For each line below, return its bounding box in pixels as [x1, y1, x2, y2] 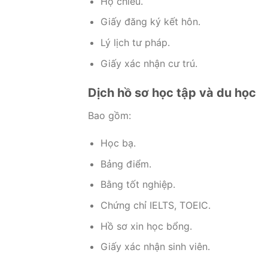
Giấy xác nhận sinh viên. [100, 240, 210, 253]
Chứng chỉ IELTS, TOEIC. [100, 199, 211, 211]
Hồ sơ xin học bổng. [100, 220, 192, 232]
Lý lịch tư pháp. [100, 36, 170, 49]
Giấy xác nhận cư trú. [100, 57, 197, 69]
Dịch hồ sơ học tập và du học [88, 86, 256, 100]
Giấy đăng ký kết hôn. [100, 16, 200, 28]
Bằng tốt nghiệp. [100, 178, 175, 191]
